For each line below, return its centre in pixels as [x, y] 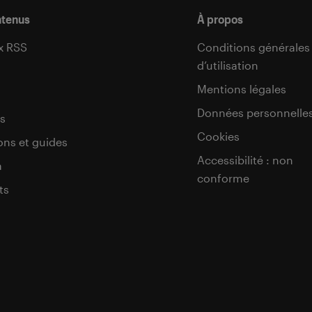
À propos [220, 18]
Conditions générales [253, 47]
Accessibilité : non [245, 159]
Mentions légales [242, 88]
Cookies [218, 136]
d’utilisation [228, 65]
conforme [223, 178]
